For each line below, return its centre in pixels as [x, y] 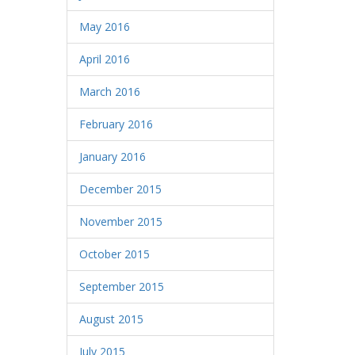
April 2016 [104, 59]
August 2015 [111, 319]
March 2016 [109, 92]
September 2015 [121, 286]
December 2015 [120, 189]
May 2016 [104, 27]
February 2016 [116, 124]
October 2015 [114, 254]
